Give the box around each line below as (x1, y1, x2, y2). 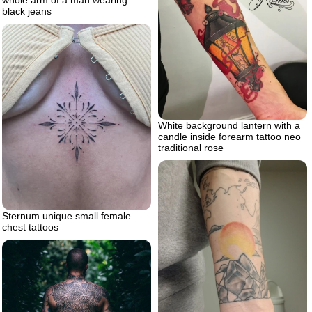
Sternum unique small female (2, 210, 131, 221)
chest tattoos (2, 221, 58, 233)
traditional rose (158, 142, 224, 154)
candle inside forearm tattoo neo (158, 131, 301, 143)
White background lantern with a (158, 120, 300, 132)
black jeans (2, 6, 52, 17)
